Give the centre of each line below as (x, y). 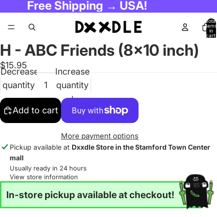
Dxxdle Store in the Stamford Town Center (141, 147)
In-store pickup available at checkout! (90, 194)
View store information (44, 177)
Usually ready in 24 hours (48, 168)
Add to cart (35, 110)
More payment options (100, 136)
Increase (72, 71)
